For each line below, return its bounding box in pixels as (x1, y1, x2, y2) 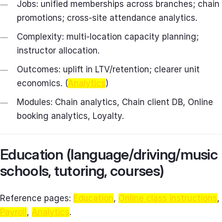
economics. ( (17, 78, 68, 89)
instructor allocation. (17, 46, 100, 56)
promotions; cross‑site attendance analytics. (17, 13, 197, 23)
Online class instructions (118, 193, 217, 203)
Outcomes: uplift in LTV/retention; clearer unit (17, 64, 200, 75)
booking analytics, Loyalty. (17, 111, 124, 121)
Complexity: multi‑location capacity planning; (17, 32, 199, 42)
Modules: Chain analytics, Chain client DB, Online (17, 97, 213, 108)
